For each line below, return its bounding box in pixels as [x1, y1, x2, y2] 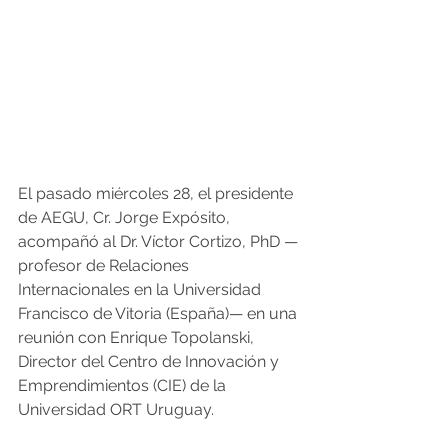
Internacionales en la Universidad [18, 279, 265, 299]
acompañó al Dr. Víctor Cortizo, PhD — [18, 231, 298, 251]
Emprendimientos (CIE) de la [18, 375, 230, 395]
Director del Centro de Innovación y [18, 351, 283, 371]
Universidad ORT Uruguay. [18, 399, 214, 419]
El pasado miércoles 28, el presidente [18, 183, 297, 203]
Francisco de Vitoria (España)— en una [18, 303, 301, 323]
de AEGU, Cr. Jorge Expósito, [18, 207, 234, 227]
